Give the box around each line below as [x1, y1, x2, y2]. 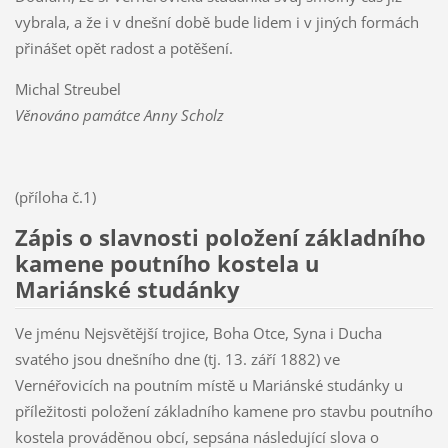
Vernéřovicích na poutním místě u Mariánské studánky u [14, 374, 403, 395]
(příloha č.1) [14, 187, 96, 208]
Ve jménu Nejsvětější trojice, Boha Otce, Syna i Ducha [14, 322, 382, 343]
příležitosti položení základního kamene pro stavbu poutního [14, 400, 433, 421]
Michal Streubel [14, 79, 121, 100]
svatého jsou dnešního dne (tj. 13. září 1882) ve [14, 348, 340, 369]
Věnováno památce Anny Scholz [14, 105, 224, 126]
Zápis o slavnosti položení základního [14, 222, 426, 254]
